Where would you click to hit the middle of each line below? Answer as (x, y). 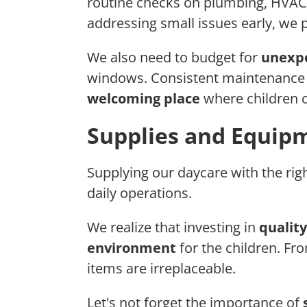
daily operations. (139, 193)
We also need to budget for (174, 58)
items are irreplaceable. (161, 269)
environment (132, 248)
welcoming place (144, 99)
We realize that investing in (173, 228)
